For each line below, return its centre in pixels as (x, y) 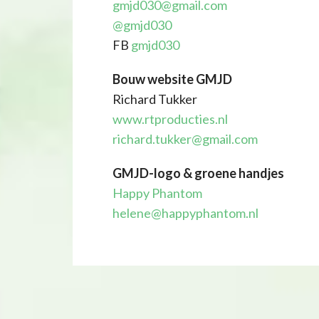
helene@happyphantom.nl (185, 213)
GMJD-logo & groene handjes (198, 173)
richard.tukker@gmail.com (185, 139)
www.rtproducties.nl (170, 119)
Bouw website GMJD (172, 79)
